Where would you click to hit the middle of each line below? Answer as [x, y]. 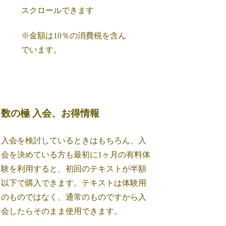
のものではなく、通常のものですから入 [74, 197]
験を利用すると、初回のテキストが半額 [74, 168]
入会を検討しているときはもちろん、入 [74, 140]
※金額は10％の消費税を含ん [74, 36]
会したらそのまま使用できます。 [62, 211]
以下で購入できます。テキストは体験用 [74, 183]
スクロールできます [58, 10]
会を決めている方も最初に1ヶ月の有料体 [76, 154]
